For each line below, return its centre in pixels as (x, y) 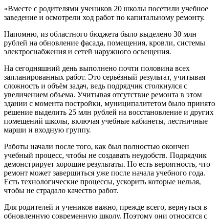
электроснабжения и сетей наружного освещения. (88, 52)
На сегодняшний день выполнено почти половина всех (97, 68)
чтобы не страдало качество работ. (61, 191)
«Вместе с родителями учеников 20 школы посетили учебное (106, 9)
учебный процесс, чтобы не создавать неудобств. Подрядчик (105, 155)
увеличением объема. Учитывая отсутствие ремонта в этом (103, 95)
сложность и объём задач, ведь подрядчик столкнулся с (96, 86)
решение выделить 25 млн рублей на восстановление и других (109, 112)
